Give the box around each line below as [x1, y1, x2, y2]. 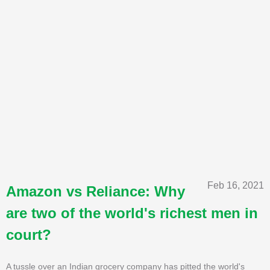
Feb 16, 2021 [207, 180, 264, 190]
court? [6, 226, 51, 243]
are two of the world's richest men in [6, 204, 258, 221]
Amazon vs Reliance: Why [6, 183, 185, 199]
